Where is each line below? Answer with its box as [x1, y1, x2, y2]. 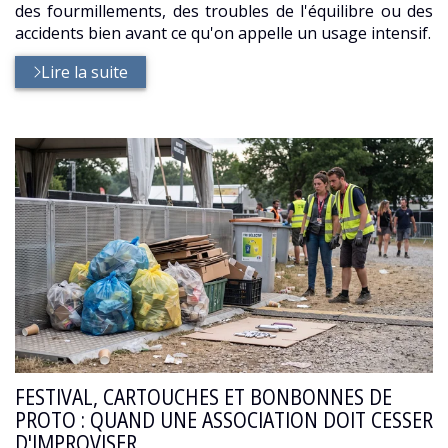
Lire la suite [41, 60, 129, 83]
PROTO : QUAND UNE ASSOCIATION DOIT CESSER [15, 405, 433, 434]
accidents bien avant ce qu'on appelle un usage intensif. [15, 21, 431, 44]
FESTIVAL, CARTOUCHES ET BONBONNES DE [15, 382, 392, 411]
